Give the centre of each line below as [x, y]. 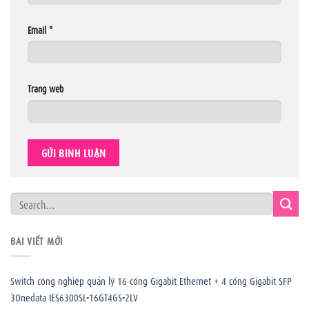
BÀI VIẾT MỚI [37, 240]
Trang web [46, 88]
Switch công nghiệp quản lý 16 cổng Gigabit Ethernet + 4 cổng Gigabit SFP [151, 280]
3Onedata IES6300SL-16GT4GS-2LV [74, 297]
